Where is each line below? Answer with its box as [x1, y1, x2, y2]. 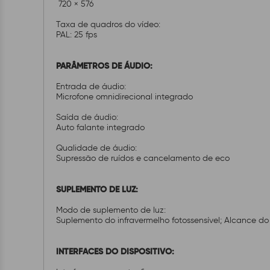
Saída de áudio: [56, 112, 121, 122]
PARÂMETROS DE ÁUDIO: [56, 60, 155, 71]
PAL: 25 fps [56, 30, 99, 40]
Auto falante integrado [56, 122, 147, 133]
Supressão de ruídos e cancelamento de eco [56, 153, 232, 163]
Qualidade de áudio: [56, 143, 139, 153]
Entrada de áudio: [56, 81, 126, 92]
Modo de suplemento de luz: [56, 205, 168, 215]
